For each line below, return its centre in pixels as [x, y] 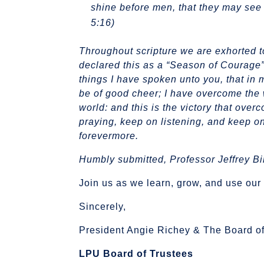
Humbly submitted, [123, 159]
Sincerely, [103, 206]
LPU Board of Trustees [136, 253]
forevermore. [109, 136]
